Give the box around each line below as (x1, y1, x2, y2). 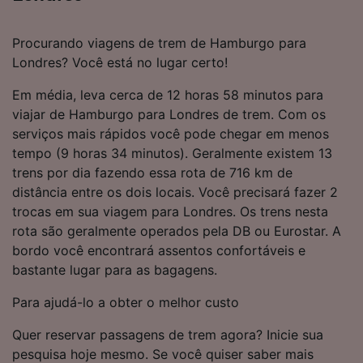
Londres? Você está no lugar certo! (12, 53, 228, 70)
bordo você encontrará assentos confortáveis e (12, 241, 305, 258)
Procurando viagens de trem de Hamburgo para (12, 34, 306, 51)
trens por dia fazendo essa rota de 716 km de (12, 164, 293, 181)
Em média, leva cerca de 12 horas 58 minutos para (12, 86, 323, 103)
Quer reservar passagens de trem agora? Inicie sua (12, 326, 323, 343)
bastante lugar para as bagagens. (12, 261, 217, 278)
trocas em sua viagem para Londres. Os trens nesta (12, 203, 328, 220)
